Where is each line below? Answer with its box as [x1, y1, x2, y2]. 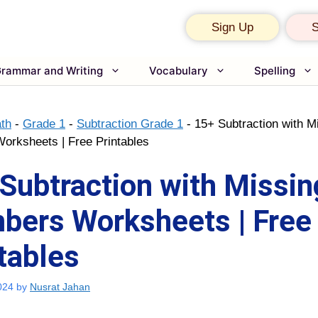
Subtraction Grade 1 [77, 116, 183, 131]
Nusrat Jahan [30, 281, 90, 293]
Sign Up [212, 21, 253, 34]
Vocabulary [149, 64, 208, 77]
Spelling [254, 64, 295, 77]
